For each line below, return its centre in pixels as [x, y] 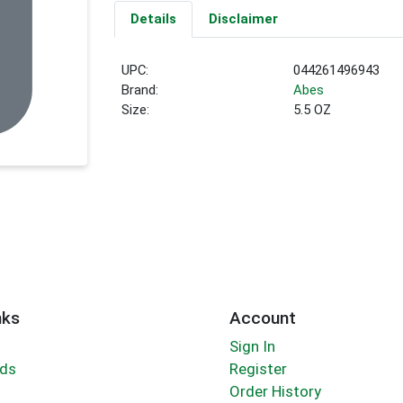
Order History [275, 392]
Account [262, 318]
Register [258, 369]
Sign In [252, 347]
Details [153, 19]
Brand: [140, 90]
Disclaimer [243, 19]
